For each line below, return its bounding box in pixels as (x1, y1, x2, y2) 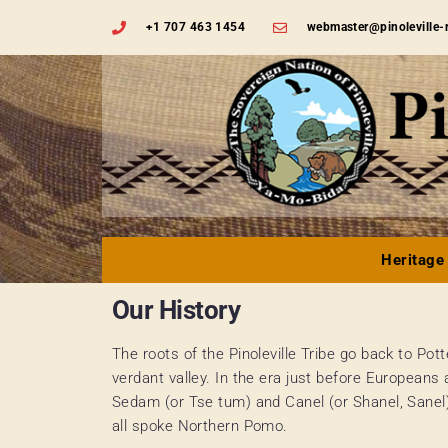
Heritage (381, 250, 445, 269)
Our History (112, 294, 241, 325)
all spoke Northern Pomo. (112, 416, 288, 435)
